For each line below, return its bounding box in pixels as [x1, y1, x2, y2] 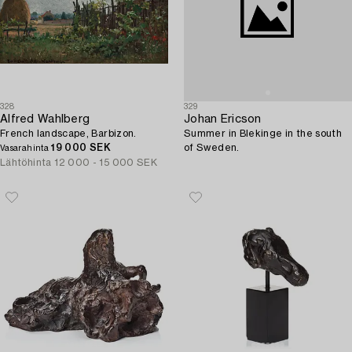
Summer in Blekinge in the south [184, 129, 343, 138]
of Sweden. [184, 143, 240, 152]
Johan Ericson [184, 114, 262, 125]
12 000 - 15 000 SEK [54, 158, 158, 167]
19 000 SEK [51, 143, 111, 152]
